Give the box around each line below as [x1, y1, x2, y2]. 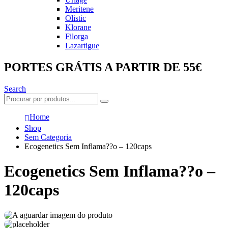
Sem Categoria [24, 133, 72, 142]
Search [4, 84, 26, 94]
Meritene [65, 5, 94, 14]
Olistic [65, 14, 86, 23]
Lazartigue [65, 41, 99, 50]
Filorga [65, 32, 88, 41]
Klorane [65, 23, 91, 32]
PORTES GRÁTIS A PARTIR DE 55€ [4, 61, 202, 74]
